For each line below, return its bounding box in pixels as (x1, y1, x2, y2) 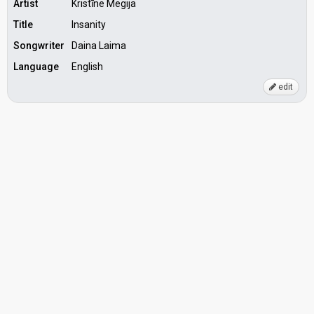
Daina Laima (71, 40, 126, 51)
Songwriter (13, 40, 64, 51)
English (71, 61, 103, 72)
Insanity (71, 19, 106, 30)
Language (13, 61, 59, 72)
